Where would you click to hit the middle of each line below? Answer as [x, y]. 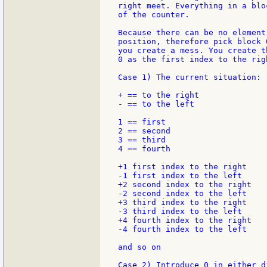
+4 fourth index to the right [185, 221]
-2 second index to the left [182, 194]
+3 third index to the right [182, 203]
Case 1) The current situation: [190, 77]
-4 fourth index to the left [182, 229]
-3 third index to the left [180, 212]
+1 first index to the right [182, 167]
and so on [139, 247]
